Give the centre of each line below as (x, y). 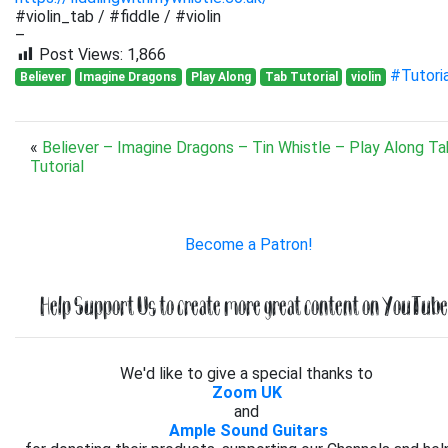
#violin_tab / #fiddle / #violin (118, 16)
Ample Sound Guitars (248, 430)
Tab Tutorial (301, 76)
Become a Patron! (248, 244)
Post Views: (81, 54)
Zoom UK (246, 392)
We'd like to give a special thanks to (248, 373)
